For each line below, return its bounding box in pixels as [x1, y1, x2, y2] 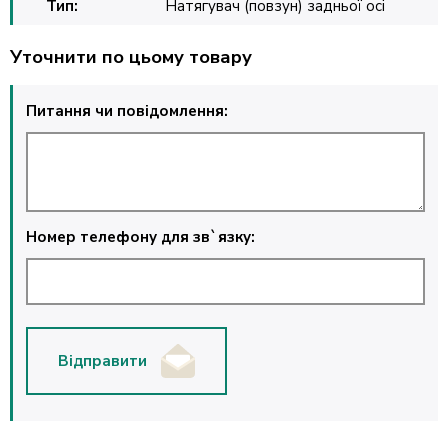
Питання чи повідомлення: [25, 100, 228, 121]
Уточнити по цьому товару [10, 43, 252, 69]
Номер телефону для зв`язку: [25, 227, 255, 248]
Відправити [57, 350, 147, 371]
